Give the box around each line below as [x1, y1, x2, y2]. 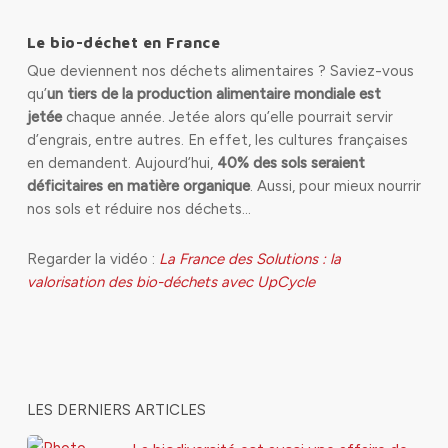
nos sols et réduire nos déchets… [26, 200, 251, 218]
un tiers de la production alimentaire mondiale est [46, 85, 381, 103]
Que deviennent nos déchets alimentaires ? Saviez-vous [26, 62, 414, 80]
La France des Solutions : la [158, 250, 341, 268]
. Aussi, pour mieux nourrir [249, 177, 421, 195]
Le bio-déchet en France [26, 33, 221, 51]
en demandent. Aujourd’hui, [26, 154, 217, 172]
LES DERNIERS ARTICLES [26, 401, 206, 419]
